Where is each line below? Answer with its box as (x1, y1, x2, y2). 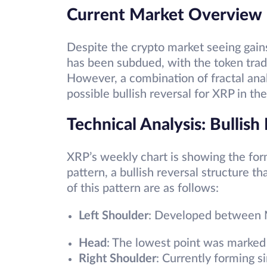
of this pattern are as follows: (67, 182, 219, 195)
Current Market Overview (67, 7, 262, 24)
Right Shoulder (79, 253, 156, 265)
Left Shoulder (79, 210, 148, 222)
